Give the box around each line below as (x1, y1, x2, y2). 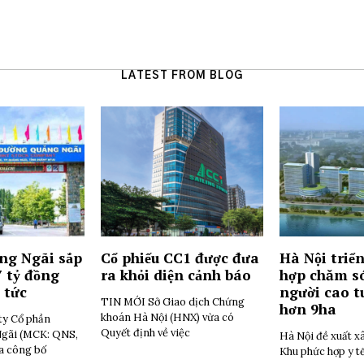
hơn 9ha (279, 300, 336, 318)
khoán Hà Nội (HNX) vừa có (101, 310, 234, 324)
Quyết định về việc (101, 325, 190, 340)
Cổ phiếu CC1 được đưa (101, 249, 259, 267)
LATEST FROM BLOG (121, 71, 243, 81)
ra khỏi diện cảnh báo (101, 266, 251, 284)
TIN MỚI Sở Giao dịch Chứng (101, 294, 245, 309)
